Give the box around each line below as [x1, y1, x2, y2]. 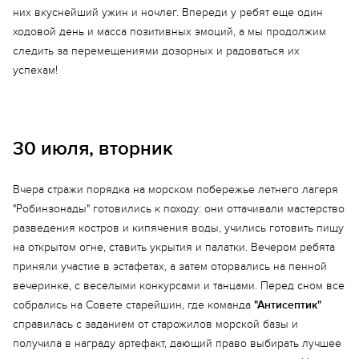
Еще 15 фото [135, 202, 220, 220]
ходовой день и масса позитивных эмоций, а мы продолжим [13, 25, 326, 38]
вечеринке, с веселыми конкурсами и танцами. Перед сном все [13, 279, 345, 292]
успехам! [13, 63, 58, 77]
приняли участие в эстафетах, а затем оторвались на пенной [13, 260, 327, 273]
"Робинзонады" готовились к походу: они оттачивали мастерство [13, 202, 345, 216]
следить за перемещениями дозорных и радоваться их [13, 44, 300, 58]
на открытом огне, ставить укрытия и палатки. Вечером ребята [13, 240, 335, 254]
